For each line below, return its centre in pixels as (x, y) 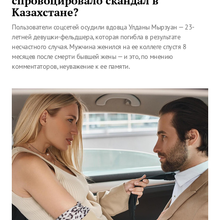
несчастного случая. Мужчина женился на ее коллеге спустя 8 (99, 47)
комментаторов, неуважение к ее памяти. (71, 66)
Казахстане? (45, 12)
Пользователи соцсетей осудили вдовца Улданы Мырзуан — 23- (103, 27)
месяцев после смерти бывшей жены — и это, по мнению (92, 56)
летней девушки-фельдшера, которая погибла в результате (96, 37)
